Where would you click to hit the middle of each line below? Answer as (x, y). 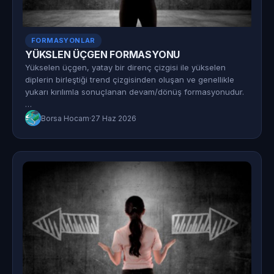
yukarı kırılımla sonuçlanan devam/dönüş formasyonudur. (135, 92)
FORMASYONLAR (63, 40)
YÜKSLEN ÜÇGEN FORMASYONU (103, 54)
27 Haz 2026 (114, 118)
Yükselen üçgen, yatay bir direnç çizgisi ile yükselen (125, 67)
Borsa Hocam (65, 118)
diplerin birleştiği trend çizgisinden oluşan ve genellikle (130, 80)
